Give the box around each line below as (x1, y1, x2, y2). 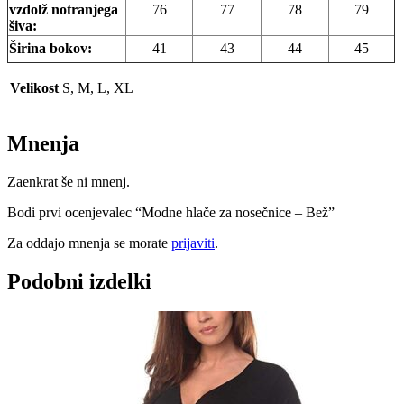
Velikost (10, 79, 59, 96)
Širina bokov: (9, 40, 92, 56)
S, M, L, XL (62, 79, 133, 96)
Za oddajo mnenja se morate (7, 234, 171, 251)
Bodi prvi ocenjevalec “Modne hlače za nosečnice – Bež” (7, 204, 335, 220)
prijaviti (171, 234, 215, 251)
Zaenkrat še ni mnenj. (7, 173, 130, 189)
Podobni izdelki (7, 269, 151, 293)
